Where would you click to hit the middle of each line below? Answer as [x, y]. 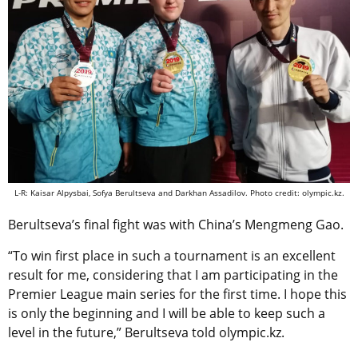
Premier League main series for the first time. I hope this [177, 294]
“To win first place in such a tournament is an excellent [172, 255]
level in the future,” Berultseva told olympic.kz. [146, 332]
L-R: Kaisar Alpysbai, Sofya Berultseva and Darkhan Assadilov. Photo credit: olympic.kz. [179, 192]
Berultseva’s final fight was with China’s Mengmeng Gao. [176, 224]
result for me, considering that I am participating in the [173, 274]
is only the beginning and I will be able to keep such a [167, 313]
